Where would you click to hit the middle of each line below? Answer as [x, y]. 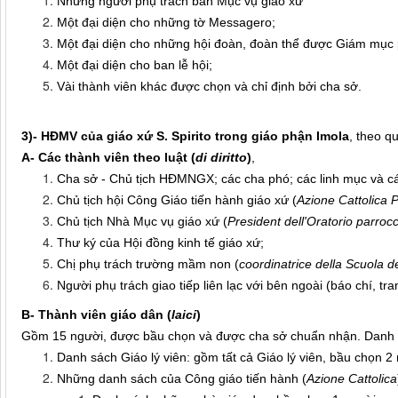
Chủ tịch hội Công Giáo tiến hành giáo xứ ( [177, 200]
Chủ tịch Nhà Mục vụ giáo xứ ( [142, 222]
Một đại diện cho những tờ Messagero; [166, 23]
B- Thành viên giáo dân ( [96, 315]
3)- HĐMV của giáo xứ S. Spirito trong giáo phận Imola [185, 136]
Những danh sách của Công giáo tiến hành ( [182, 379]
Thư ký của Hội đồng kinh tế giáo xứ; [160, 243]
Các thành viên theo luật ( [117, 158]
